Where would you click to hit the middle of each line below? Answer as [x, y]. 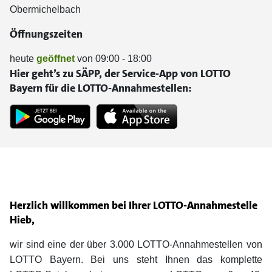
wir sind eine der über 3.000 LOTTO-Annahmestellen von [136, 245]
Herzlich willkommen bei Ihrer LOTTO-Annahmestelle [134, 206]
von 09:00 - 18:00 [113, 59]
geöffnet [56, 59]
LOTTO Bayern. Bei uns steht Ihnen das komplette [136, 260]
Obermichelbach [45, 9]
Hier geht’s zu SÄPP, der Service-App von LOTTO [120, 73]
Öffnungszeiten [46, 34]
